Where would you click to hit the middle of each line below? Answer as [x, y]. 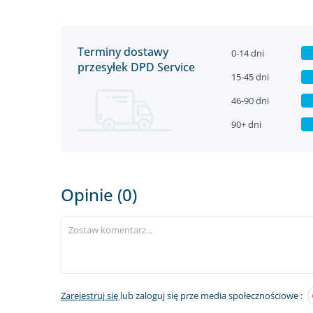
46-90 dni [250, 101]
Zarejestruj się [90, 296]
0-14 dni [248, 53]
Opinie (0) [99, 195]
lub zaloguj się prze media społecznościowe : [211, 296]
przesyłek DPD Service [136, 67]
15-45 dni [250, 77]
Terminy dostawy [123, 52]
